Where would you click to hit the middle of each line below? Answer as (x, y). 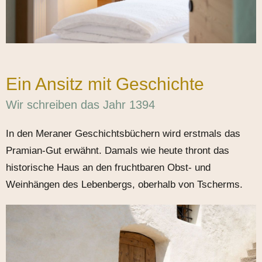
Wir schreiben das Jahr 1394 (80, 104)
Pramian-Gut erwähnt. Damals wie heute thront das (118, 150)
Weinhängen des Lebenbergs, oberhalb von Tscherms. (126, 184)
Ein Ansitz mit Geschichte (105, 84)
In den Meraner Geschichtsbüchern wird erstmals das (123, 133)
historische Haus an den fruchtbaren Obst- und (108, 167)
